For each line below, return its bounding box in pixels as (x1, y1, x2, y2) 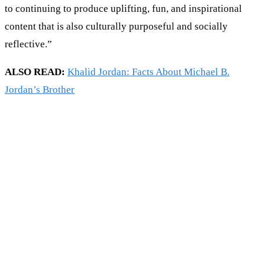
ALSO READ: (5, 66, 65, 78)
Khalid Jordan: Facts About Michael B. (67, 66, 230, 78)
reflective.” (5, 38, 52, 50)
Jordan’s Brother (5, 84, 75, 96)
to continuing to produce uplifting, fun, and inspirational (5, 3, 242, 15)
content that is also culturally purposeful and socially (5, 21, 228, 33)
